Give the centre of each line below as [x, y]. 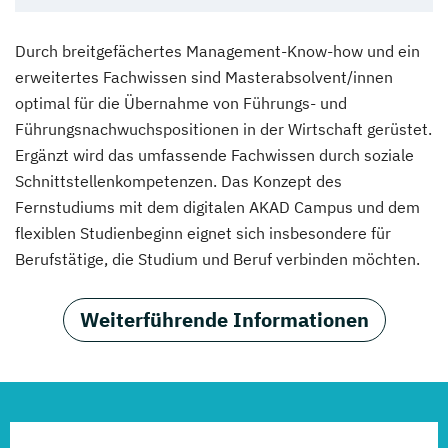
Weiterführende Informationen [224, 319]
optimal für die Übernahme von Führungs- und [181, 102]
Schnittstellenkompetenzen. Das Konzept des [178, 180]
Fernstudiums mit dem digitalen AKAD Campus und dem [217, 206]
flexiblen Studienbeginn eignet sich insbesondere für [203, 232]
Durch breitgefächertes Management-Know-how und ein [217, 50]
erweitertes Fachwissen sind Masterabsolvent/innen [204, 76]
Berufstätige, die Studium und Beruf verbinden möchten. [217, 258]
